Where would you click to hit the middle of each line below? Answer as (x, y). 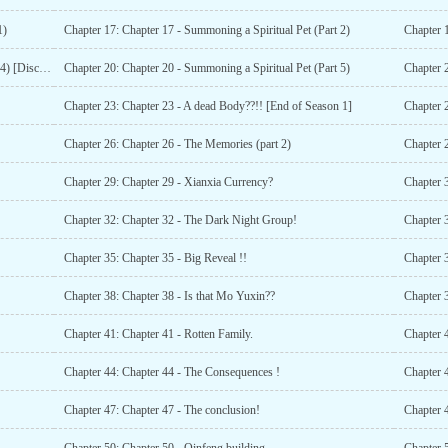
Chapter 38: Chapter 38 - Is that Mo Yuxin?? (169, 296)
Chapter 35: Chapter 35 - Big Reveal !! (155, 258)
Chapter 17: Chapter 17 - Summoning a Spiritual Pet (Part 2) (206, 30)
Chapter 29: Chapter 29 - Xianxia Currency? (168, 182)
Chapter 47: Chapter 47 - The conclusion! (161, 410)
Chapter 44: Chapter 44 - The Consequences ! (171, 372)
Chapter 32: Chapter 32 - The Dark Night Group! (180, 220)
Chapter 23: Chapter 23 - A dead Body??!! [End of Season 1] (207, 106)
